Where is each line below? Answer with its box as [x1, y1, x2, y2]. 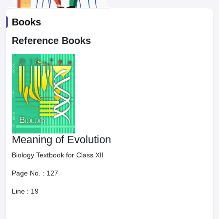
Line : [12, 187, 31, 195]
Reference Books [12, 35, 91, 46]
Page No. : [12, 169, 46, 177]
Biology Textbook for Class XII [12, 151, 104, 159]
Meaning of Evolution [12, 133, 111, 146]
